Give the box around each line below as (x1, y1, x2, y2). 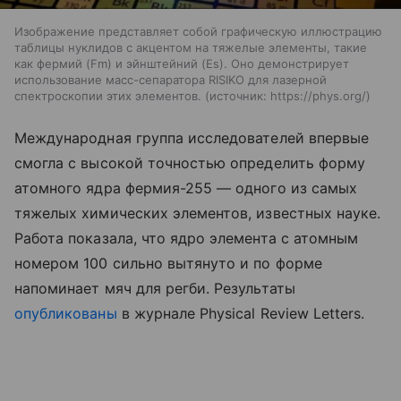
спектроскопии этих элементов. (14, 89, 201, 104)
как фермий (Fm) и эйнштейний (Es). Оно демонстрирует (14, 56, 349, 72)
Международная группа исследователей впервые (14, 129, 370, 148)
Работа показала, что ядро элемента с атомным (14, 229, 359, 248)
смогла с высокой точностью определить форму (14, 154, 366, 173)
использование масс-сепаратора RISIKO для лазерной (14, 73, 327, 88)
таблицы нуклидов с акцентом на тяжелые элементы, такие (14, 40, 367, 55)
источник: (209, 89, 267, 104)
